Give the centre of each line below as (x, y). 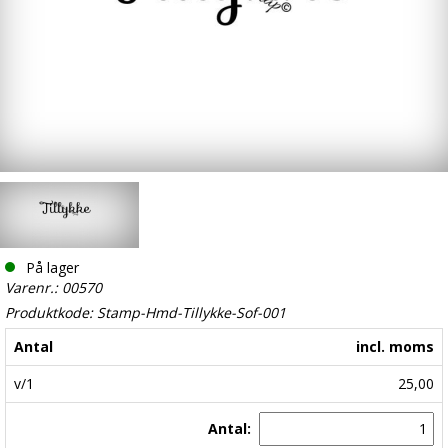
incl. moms (395, 347)
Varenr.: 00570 (53, 288)
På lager (52, 268)
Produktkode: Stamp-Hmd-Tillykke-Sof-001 (145, 313)
